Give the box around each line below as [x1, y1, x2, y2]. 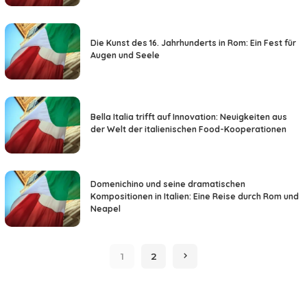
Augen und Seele [90, 50, 160, 61]
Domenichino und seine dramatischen [90, 179, 245, 190]
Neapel [90, 204, 121, 214]
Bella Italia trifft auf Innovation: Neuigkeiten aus [90, 111, 287, 122]
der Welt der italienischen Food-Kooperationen [90, 123, 286, 134]
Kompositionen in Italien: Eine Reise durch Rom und [90, 191, 299, 202]
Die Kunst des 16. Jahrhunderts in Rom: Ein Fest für [90, 38, 296, 49]
